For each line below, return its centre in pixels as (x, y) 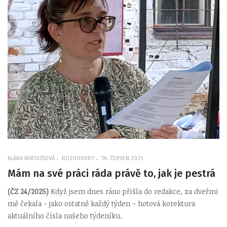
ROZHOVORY (78, 158)
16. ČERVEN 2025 (122, 158)
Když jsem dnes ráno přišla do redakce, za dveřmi (135, 191)
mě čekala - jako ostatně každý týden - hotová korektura (101, 203)
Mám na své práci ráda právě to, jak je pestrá (111, 173)
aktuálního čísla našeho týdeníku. (65, 216)
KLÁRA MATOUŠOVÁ (31, 158)
